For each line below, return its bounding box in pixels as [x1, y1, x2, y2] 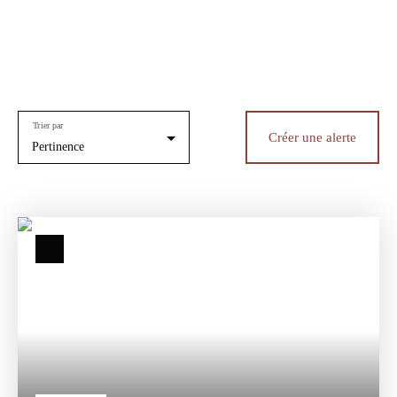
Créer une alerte [269, 130, 356, 144]
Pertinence [32, 139, 84, 153]
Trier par [32, 121, 64, 131]
